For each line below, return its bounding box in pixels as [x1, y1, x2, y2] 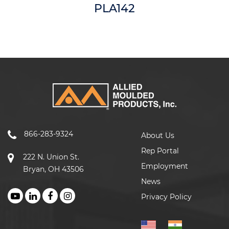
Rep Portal [141, 146, 179, 156]
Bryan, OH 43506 [23, 164, 84, 174]
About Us [141, 131, 175, 141]
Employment [141, 162, 189, 171]
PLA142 [94, 2, 135, 16]
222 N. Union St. [23, 152, 79, 162]
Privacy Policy [141, 192, 192, 202]
